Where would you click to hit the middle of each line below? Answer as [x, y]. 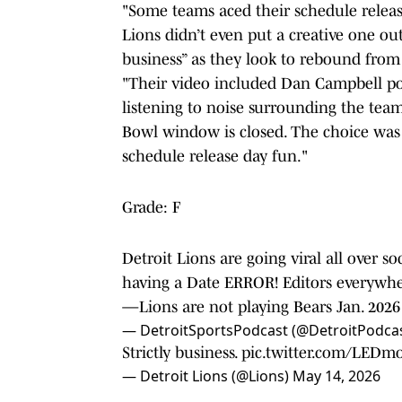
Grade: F [151, 207]
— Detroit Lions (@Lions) [207, 376]
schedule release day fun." [215, 156]
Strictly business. [182, 352]
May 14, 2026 [336, 376]
